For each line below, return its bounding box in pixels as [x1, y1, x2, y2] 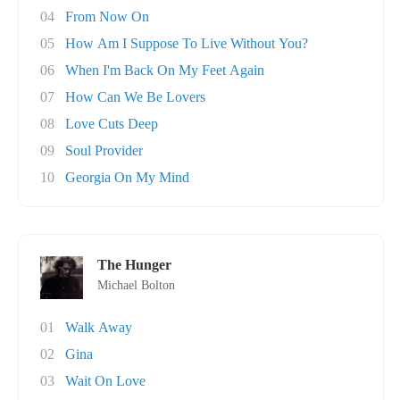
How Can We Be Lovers [65, 89, 205, 104]
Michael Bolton [97, 279, 175, 292]
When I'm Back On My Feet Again [65, 62, 264, 78]
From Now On [65, 9, 149, 24]
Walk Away [65, 320, 132, 335]
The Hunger [97, 257, 171, 272]
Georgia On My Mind [65, 170, 189, 185]
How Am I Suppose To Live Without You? [65, 36, 308, 51]
